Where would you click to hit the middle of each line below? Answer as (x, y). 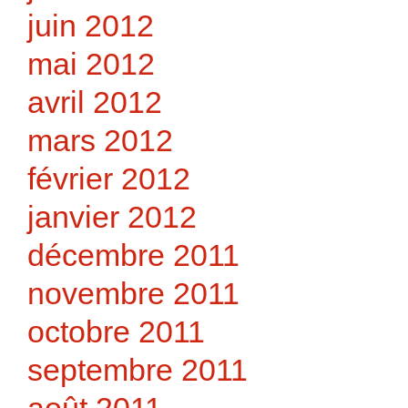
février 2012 (109, 178)
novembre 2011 (133, 293)
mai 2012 (91, 63)
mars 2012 (100, 140)
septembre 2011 (138, 369)
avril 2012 (95, 102)
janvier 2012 (112, 216)
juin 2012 (91, 25)
